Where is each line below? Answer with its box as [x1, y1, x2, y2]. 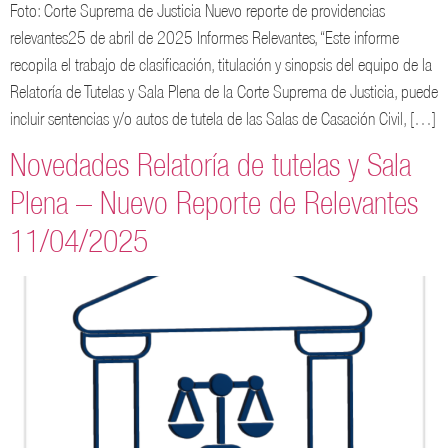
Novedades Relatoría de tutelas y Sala [10, 146, 411, 184]
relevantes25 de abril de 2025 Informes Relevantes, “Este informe [10, 27, 399, 48]
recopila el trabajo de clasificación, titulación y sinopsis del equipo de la [10, 54, 432, 75]
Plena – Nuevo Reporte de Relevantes [10, 184, 418, 222]
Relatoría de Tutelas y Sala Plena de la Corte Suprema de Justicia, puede [10, 81, 438, 102]
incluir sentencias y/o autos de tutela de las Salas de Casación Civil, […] [10, 108, 436, 129]
